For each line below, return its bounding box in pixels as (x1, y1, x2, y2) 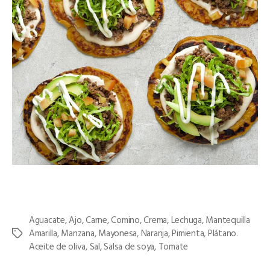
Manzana (61, 225, 95, 240)
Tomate (158, 239, 189, 253)
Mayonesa (98, 225, 137, 240)
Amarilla (29, 225, 57, 240)
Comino (111, 212, 140, 227)
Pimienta (172, 225, 204, 240)
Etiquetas (11, 226, 48, 240)
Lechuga (171, 212, 202, 227)
